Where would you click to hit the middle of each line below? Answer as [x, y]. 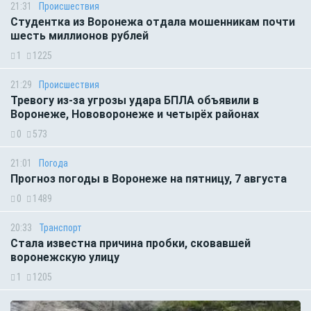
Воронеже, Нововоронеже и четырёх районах [135, 114]
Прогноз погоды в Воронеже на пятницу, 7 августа [149, 178]
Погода [53, 163]
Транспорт [60, 227]
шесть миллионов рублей [79, 35]
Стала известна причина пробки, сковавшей [131, 243]
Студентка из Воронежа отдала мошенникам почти [153, 22]
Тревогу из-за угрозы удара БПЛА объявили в [135, 100]
